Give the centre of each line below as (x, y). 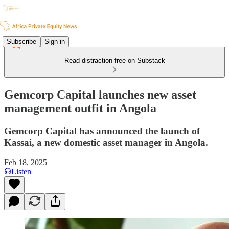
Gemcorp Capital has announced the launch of (102, 131)
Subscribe (21, 41)
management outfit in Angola (80, 108)
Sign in (55, 41)
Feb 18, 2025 (26, 162)
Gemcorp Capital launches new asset (100, 94)
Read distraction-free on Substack (114, 61)
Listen (21, 171)
